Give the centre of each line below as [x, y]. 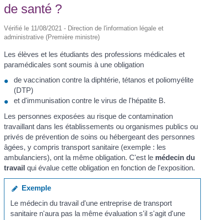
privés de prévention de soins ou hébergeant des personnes [100, 137]
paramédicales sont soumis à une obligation [74, 64]
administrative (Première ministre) [52, 37]
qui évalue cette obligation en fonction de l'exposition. [110, 168]
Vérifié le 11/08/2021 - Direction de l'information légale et [84, 28]
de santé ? [33, 9]
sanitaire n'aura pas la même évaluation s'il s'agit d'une [97, 214]
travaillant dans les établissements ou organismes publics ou [101, 127]
